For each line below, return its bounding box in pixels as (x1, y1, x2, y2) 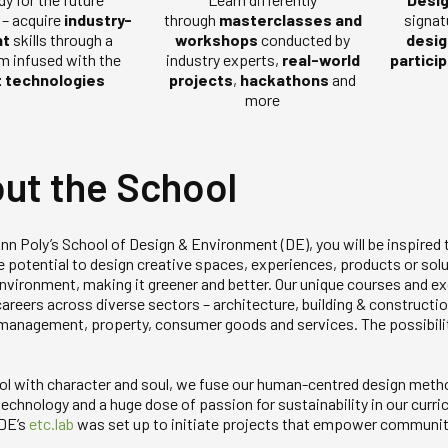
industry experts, (165, 50, 282, 70)
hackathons (240, 70, 330, 90)
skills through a (10, 30, 114, 50)
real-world (281, 50, 360, 70)
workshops (175, 30, 259, 50)
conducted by (258, 30, 351, 50)
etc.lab (29, 414, 74, 434)
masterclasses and (218, 10, 362, 30)
